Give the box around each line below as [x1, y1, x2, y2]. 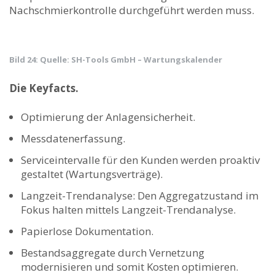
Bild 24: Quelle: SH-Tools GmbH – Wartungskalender [9, 53, 222, 65]
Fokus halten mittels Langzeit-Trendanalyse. [21, 202, 236, 217]
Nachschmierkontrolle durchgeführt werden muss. [9, 2, 254, 17]
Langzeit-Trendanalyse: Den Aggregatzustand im [21, 188, 258, 203]
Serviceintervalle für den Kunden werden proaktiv [21, 152, 260, 167]
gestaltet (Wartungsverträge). [21, 166, 163, 181]
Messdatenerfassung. [21, 131, 125, 145]
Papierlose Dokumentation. [21, 223, 153, 238]
